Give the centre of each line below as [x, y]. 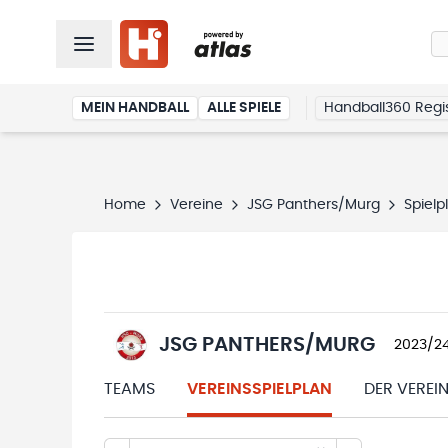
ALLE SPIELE [244, 108]
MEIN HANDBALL [135, 108]
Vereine [196, 205]
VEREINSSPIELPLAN [259, 389]
